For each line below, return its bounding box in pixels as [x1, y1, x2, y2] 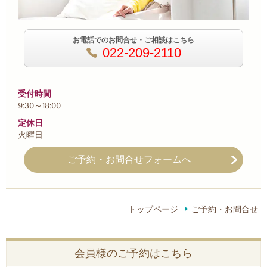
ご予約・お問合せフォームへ [67, 153, 191, 165]
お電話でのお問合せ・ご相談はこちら [73, 35, 194, 44]
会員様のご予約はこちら [74, 247, 193, 260]
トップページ [128, 204, 178, 215]
